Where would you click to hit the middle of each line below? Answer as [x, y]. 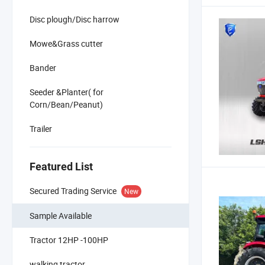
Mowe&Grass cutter [66, 43]
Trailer [41, 128]
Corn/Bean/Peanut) [66, 104]
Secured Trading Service [73, 190]
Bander [43, 67]
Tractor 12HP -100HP [69, 240]
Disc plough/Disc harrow [75, 19]
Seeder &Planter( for [67, 92]
